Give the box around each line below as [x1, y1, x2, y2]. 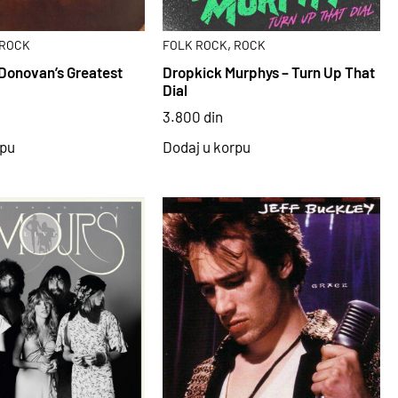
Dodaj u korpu [163, 137, 251, 155]
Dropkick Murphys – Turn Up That [163, 62, 376, 81]
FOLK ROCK [163, 37, 228, 53]
